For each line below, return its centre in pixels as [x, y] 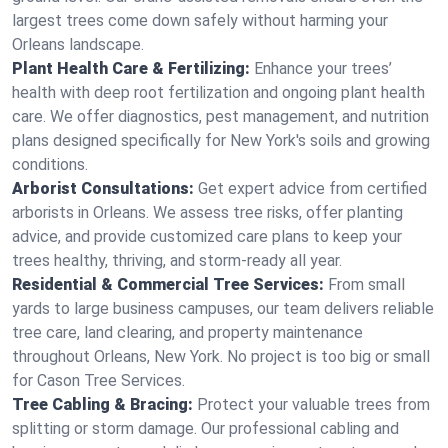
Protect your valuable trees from [313, 404]
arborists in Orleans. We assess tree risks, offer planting [207, 212]
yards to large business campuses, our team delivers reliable [223, 308]
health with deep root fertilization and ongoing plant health [218, 92]
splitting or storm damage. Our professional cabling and [205, 428]
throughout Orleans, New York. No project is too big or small [221, 356]
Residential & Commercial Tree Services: [168, 284]
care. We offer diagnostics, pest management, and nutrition [220, 116]
